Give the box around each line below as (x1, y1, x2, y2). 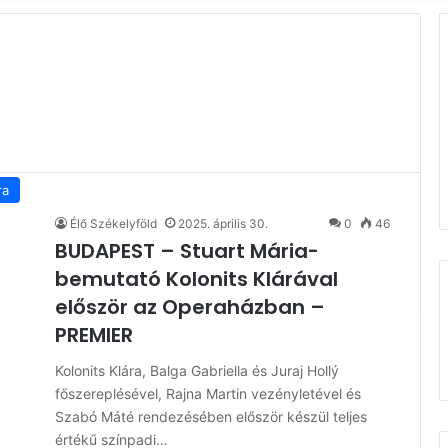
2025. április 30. (178, 216, 268, 231)
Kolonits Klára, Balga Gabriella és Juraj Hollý (55, 362, 339, 379)
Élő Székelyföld (70, 216, 157, 231)
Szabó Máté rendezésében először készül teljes (55, 408, 367, 425)
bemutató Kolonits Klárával (55, 265, 338, 293)
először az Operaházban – (55, 293, 325, 321)
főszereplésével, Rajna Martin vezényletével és (55, 385, 361, 402)
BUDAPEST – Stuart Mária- (55, 237, 319, 265)
